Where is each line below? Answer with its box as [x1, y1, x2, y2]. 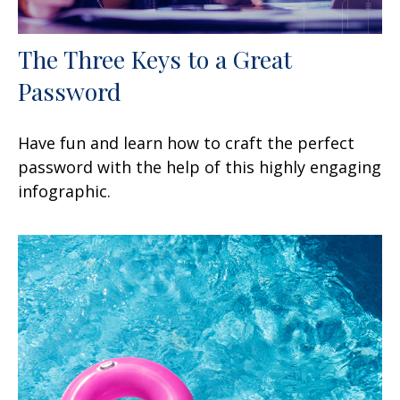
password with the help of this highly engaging [18, 155, 381, 178]
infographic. [18, 179, 111, 202]
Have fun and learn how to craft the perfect [18, 131, 354, 154]
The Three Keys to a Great [18, 42, 292, 75]
